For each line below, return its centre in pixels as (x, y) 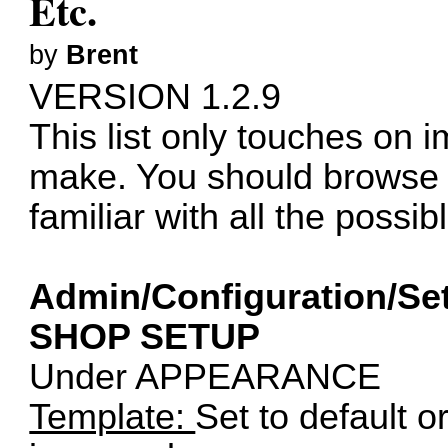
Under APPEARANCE (205, 377)
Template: (112, 417)
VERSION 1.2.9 (155, 97)
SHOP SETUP (145, 337)
